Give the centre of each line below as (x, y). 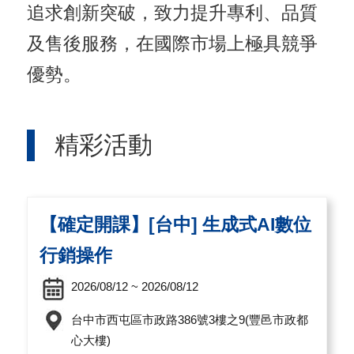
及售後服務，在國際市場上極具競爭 (173, 43)
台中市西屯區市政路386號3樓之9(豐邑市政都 (190, 320)
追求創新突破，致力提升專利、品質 (173, 13)
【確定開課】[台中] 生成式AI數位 (176, 224)
